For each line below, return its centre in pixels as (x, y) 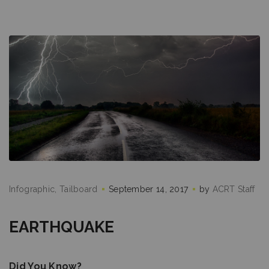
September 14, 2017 (148, 189)
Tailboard (78, 189)
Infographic (32, 189)
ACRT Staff (234, 189)
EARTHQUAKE (62, 227)
